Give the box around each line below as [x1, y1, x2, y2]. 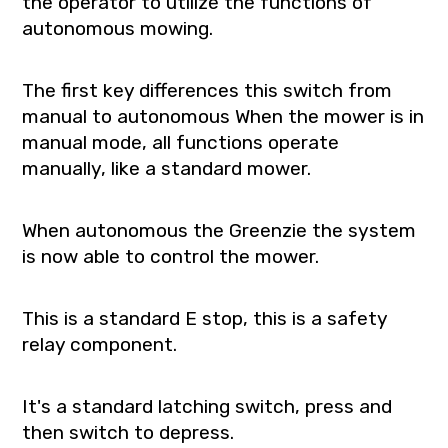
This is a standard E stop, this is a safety [22, 306, 388, 330]
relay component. [22, 332, 178, 356]
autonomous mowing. [22, 16, 214, 40]
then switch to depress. [22, 420, 235, 444]
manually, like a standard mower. [22, 156, 312, 180]
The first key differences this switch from [22, 78, 393, 102]
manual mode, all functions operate [22, 130, 340, 154]
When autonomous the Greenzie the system [22, 218, 417, 242]
